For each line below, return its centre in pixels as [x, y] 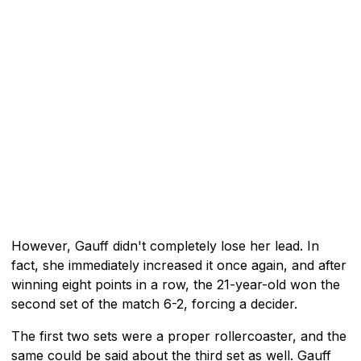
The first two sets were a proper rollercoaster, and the [179, 336]
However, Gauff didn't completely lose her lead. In [165, 245]
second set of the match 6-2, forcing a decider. [154, 303]
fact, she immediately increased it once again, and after [179, 265]
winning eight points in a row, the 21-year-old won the [176, 284]
